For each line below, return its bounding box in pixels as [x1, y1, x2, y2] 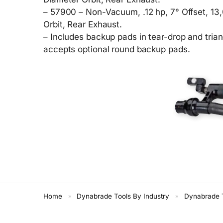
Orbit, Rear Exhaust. [43, 19, 122, 29]
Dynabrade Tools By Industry [77, 192, 170, 200]
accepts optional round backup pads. [43, 44, 190, 54]
